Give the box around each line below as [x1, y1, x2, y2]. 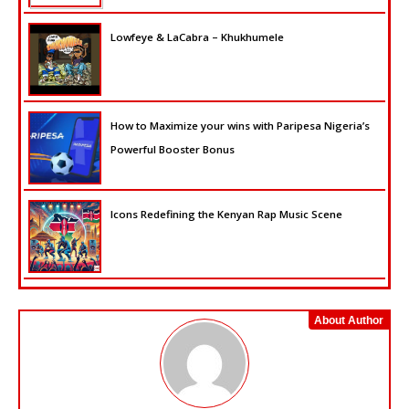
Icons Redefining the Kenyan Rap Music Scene [110, 207, 342, 222]
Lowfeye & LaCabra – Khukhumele [110, 30, 284, 45]
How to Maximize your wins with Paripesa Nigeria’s [110, 119, 370, 133]
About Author [314, 314, 383, 328]
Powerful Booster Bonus [110, 142, 235, 157]
